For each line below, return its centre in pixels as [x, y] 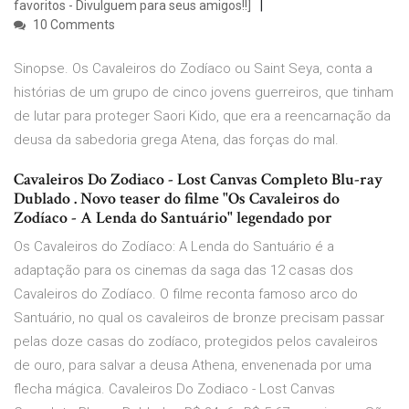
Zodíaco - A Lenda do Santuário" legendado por [175, 218]
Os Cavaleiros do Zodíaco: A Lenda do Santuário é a [174, 247]
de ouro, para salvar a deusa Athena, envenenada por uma [193, 366]
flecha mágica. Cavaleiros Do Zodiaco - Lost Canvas [174, 389]
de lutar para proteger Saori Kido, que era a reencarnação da [202, 116]
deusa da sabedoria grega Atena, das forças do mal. [176, 140]
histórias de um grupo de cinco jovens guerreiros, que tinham [204, 93]
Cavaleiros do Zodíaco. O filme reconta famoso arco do [186, 294]
